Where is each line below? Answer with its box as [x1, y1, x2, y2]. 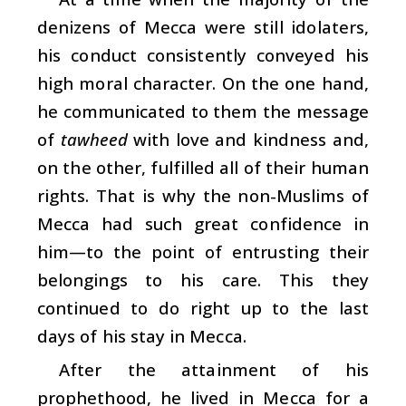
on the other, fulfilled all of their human [37, 155, 369, 179]
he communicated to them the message [37, 99, 369, 122]
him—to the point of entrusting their [37, 239, 369, 263]
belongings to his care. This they [37, 267, 369, 291]
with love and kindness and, [127, 127, 369, 150]
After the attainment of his [59, 357, 369, 381]
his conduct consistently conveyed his [37, 43, 369, 66]
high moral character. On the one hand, [37, 71, 369, 94]
